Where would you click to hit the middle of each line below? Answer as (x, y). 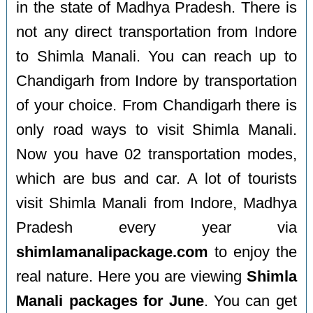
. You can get (250, 301)
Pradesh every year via (156, 227)
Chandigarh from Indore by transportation (156, 81)
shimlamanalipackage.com (112, 252)
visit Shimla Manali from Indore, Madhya (156, 203)
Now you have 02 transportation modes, (156, 154)
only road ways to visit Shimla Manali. (156, 130)
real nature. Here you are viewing (131, 276)
